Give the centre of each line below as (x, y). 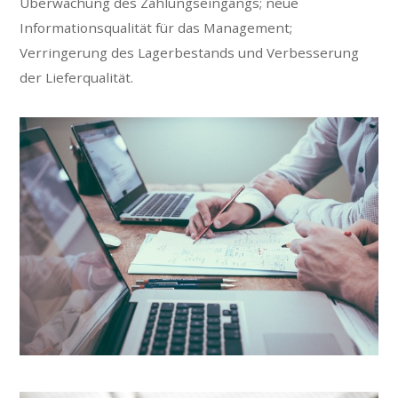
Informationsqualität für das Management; (156, 28)
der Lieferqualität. (77, 78)
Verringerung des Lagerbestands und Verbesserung (190, 53)
